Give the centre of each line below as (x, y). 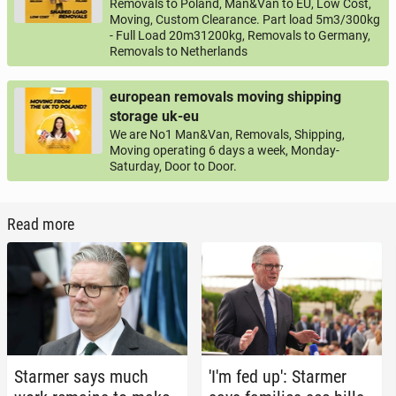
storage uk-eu (154, 117)
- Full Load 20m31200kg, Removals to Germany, (240, 36)
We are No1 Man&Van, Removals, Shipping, (227, 135)
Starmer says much (81, 376)
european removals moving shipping (225, 97)
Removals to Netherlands (179, 52)
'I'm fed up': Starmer (278, 376)
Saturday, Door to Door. (173, 167)
